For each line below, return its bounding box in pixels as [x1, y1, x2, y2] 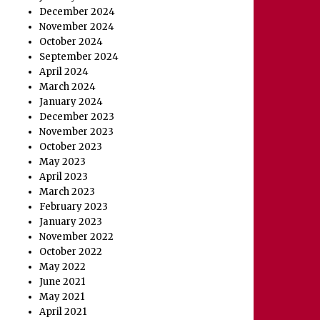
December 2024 [39, 6, 116, 19]
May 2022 [39, 261, 86, 274]
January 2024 [39, 96, 104, 109]
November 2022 [39, 231, 114, 244]
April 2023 [39, 171, 89, 184]
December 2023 [39, 111, 115, 124]
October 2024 [39, 36, 104, 49]
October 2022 [39, 246, 103, 259]
